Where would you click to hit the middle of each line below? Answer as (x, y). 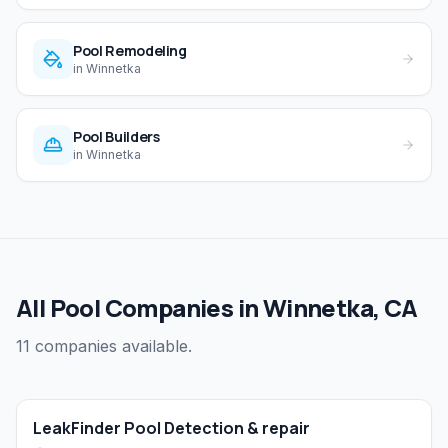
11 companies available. (104, 346)
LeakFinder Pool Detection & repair (171, 428)
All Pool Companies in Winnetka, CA (217, 308)
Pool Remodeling (130, 51)
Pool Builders (116, 137)
